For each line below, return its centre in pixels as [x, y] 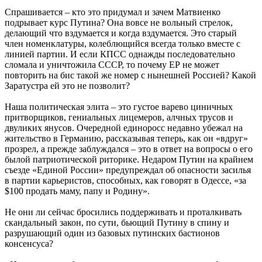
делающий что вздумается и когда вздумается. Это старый [121, 33]
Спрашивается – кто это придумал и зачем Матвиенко [113, 12]
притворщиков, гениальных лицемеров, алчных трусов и [119, 117]
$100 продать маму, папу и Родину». [77, 191]
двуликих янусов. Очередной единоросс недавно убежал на [124, 127]
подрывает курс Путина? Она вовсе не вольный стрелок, [119, 22]
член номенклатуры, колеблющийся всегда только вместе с [123, 43]
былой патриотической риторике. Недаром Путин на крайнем [129, 159]
